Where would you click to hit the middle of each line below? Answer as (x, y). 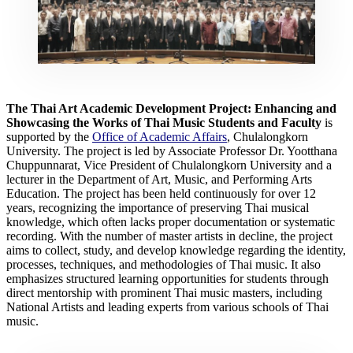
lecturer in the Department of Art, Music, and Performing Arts (159, 179)
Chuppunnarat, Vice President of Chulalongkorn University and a (169, 165)
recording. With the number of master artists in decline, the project (169, 236)
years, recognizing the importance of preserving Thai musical (158, 207)
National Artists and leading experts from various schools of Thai (167, 307)
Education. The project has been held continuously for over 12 (161, 193)
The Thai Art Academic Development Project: (129, 108)
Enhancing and (295, 108)
